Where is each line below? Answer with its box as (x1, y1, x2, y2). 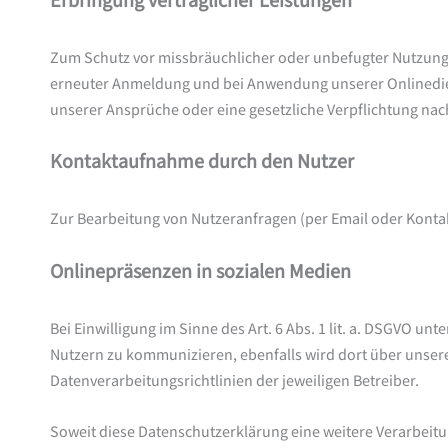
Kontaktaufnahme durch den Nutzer (50, 149, 358, 176)
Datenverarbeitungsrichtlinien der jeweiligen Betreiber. (50, 370, 419, 392)
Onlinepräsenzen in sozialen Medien (50, 258, 351, 285)
